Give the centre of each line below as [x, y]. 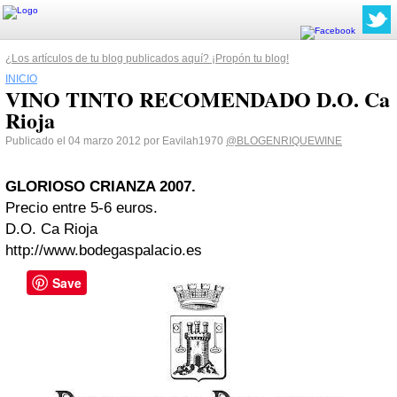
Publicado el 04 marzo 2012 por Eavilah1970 [116, 141]
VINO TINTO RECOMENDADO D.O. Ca [198, 99]
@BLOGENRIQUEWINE [284, 141]
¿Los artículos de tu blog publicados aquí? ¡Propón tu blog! [147, 58]
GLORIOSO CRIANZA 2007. [101, 187]
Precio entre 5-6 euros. [82, 208]
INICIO [21, 79]
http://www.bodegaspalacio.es [104, 250]
